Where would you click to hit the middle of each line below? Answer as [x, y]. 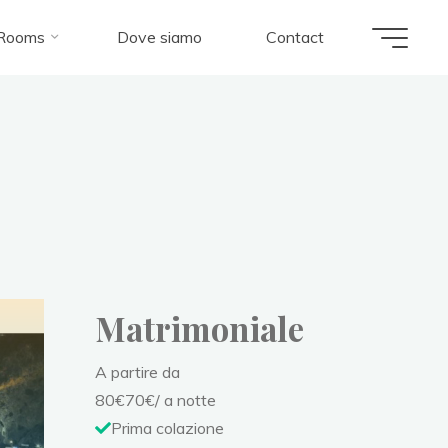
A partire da [138, 372]
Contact [295, 37]
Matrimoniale [200, 328]
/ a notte [186, 400]
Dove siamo [159, 37]
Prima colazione [168, 428]
